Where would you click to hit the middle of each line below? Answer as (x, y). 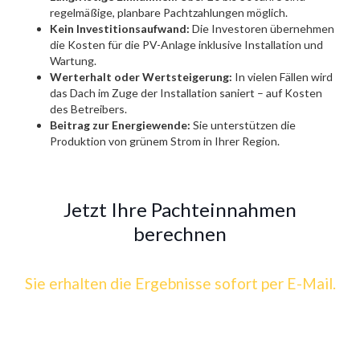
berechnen (180, 233)
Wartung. (74, 61)
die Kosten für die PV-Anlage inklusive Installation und (187, 45)
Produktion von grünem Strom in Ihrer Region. (165, 141)
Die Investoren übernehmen (262, 29)
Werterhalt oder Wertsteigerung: (141, 77)
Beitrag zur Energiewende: (121, 125)
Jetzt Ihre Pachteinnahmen (180, 209)
